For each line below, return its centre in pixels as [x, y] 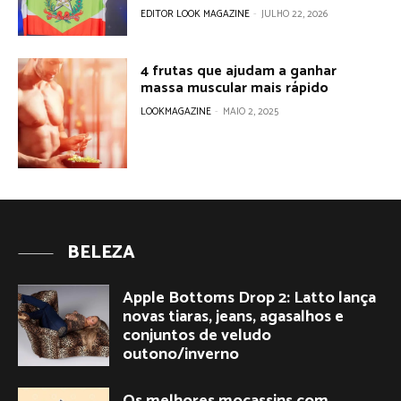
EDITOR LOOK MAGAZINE [196, 14]
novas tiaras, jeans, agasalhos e [233, 316]
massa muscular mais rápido [235, 89]
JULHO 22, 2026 [295, 14]
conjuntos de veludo [197, 335]
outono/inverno [181, 354]
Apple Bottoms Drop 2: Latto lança [249, 298]
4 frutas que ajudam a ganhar [239, 72]
